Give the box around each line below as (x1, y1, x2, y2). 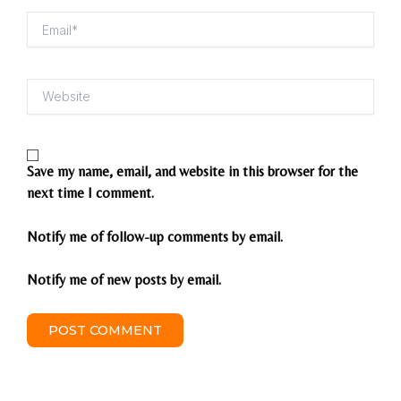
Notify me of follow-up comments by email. (27, 227, 283, 245)
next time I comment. (27, 184, 154, 202)
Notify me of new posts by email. (27, 271, 221, 289)
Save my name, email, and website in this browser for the (27, 163, 358, 181)
